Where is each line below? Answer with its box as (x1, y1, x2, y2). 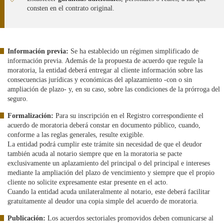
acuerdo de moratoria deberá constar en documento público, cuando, (7, 121, 200, 129)
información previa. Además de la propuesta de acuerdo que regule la (7, 57, 203, 64)
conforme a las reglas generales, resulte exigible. (7, 131, 144, 138)
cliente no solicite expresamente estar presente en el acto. (7, 178, 168, 186)
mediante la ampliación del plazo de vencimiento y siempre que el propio (7, 169, 214, 176)
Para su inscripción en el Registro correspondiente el (53, 112, 203, 119)
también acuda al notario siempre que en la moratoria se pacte (7, 150, 182, 157)
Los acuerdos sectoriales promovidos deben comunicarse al (45, 214, 213, 222)
